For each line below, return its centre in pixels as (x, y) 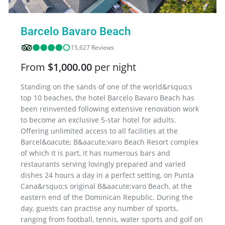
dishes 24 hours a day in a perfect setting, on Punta (107, 175)
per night (115, 67)
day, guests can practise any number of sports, (99, 208)
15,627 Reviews (92, 48)
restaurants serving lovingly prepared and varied (103, 164)
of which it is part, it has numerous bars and (95, 153)
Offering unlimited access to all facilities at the (99, 131)
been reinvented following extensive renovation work (110, 109)
